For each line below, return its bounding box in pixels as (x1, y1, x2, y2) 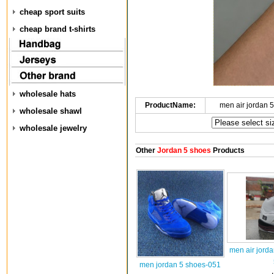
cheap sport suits (20, 7, 85, 17)
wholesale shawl (20, 106, 82, 116)
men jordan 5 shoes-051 (139, 261, 221, 269)
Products (210, 146, 245, 155)
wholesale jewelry (20, 124, 87, 133)
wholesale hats (20, 89, 76, 98)
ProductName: (144, 101, 196, 109)
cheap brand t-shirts (20, 24, 95, 34)
